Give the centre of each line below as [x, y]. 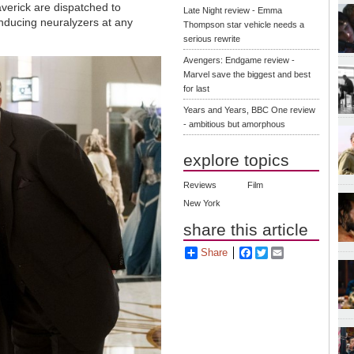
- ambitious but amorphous [235, 124]
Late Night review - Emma [233, 10]
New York [202, 203]
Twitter [283, 253]
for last [197, 88]
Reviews [200, 185]
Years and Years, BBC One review [250, 109]
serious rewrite [212, 38]
